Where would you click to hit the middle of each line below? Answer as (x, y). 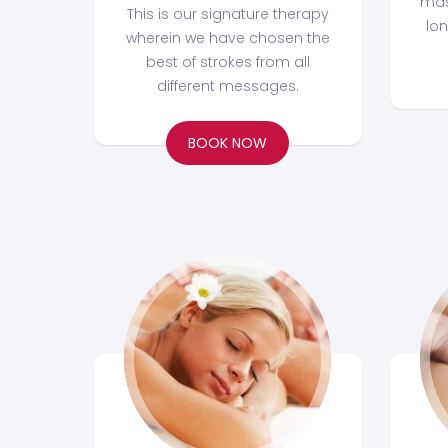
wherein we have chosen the (227, 38)
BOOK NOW (228, 143)
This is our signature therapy (227, 14)
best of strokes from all (227, 62)
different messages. (227, 86)
